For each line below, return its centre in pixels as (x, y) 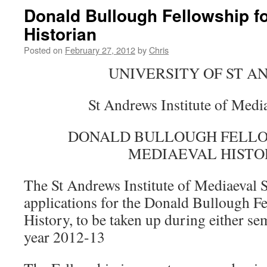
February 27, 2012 (100, 50)
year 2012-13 (64, 237)
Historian (60, 34)
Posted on (43, 50)
